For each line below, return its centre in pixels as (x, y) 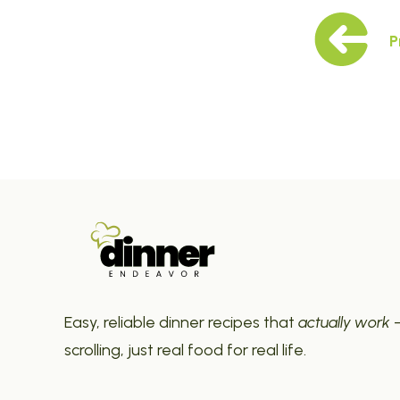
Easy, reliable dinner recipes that (181, 322)
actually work (344, 322)
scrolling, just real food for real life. (185, 350)
